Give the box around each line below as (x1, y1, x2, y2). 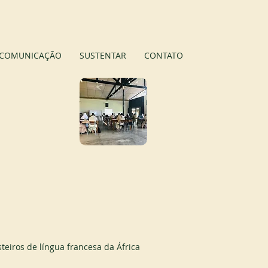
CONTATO (144, 50, 183, 61)
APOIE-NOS (186, 33, 230, 44)
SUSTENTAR (79, 50, 126, 61)
